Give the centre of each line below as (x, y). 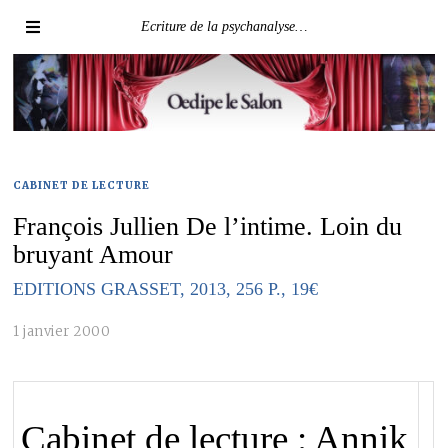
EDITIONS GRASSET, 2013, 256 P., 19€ (166, 289)
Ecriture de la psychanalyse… (223, 26)
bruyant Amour (93, 255)
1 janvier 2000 (62, 331)
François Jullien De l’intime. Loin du (208, 227)
